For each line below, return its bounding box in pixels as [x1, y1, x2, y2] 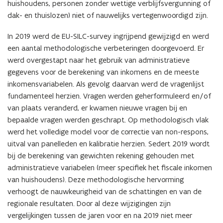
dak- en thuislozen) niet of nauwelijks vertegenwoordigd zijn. [7, 10, 208, 20]
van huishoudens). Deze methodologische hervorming [7, 175, 184, 185]
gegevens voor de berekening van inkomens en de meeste [7, 67, 199, 77]
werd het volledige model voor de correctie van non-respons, [7, 127, 209, 137]
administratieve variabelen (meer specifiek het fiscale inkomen [7, 163, 212, 173]
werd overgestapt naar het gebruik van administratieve [7, 55, 190, 65]
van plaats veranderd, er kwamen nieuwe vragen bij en [7, 103, 187, 113]
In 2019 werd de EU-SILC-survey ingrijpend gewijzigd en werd [7, 31, 209, 41]
